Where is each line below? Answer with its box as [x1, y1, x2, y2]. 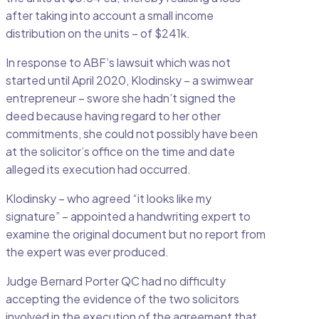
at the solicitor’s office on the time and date [6, 144, 235, 159]
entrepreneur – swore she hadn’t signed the [6, 90, 236, 106]
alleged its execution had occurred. [6, 162, 191, 177]
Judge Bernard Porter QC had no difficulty [6, 273, 226, 289]
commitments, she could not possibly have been [6, 126, 258, 142]
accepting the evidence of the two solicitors [6, 291, 239, 307]
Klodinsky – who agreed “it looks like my [6, 191, 211, 206]
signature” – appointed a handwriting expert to [6, 209, 251, 224]
